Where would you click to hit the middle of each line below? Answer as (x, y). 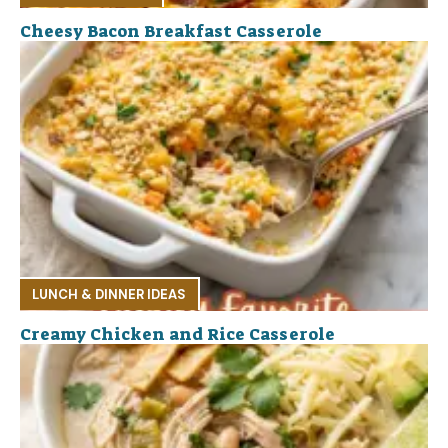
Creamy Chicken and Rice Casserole (177, 333)
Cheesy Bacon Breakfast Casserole (171, 30)
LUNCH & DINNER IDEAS (109, 295)
